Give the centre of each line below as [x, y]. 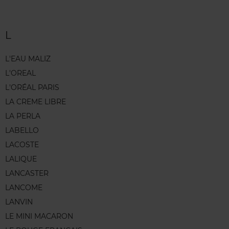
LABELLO [22, 130]
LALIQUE [21, 159]
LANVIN [19, 202]
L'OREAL [20, 73]
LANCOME [24, 187]
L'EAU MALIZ [28, 59]
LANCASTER [27, 173]
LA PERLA [23, 116]
